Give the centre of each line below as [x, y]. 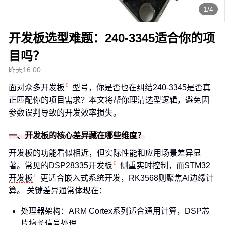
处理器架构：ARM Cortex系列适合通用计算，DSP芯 [115, 211]
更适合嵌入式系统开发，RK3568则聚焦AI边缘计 [127, 178]
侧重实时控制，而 [152, 165]
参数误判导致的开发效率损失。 [65, 113]
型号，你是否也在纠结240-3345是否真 [142, 88]
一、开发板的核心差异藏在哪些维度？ [77, 135]
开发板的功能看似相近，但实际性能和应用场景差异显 [105, 153]
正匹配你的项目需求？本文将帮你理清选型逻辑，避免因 [109, 100]
